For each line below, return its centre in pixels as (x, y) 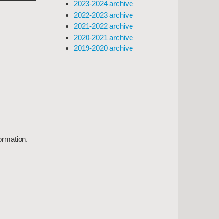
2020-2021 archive (104, 37)
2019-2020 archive (104, 48)
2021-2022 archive (104, 26)
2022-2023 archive (104, 15)
